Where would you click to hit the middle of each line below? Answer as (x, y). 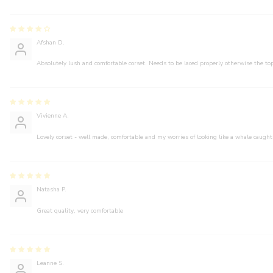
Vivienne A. (53, 116)
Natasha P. (51, 190)
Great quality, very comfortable (80, 211)
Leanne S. (50, 263)
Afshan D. (51, 42)
